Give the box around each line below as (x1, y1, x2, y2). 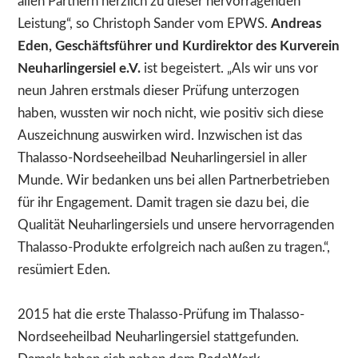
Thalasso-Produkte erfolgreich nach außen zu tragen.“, (18, 241, 331, 255)
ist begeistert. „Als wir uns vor (141, 62, 319, 76)
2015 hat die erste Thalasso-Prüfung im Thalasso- (18, 308, 305, 322)
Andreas (271, 17, 322, 31)
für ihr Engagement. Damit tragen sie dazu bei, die (18, 196, 310, 210)
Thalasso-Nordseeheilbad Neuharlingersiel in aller (18, 151, 308, 165)
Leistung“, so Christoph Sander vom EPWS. (18, 17, 272, 31)
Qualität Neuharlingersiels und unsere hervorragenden (18, 218, 335, 233)
